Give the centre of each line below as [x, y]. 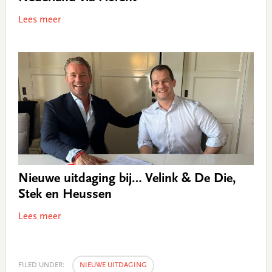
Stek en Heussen [65, 195]
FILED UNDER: [42, 265]
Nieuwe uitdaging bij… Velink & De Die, [127, 179]
